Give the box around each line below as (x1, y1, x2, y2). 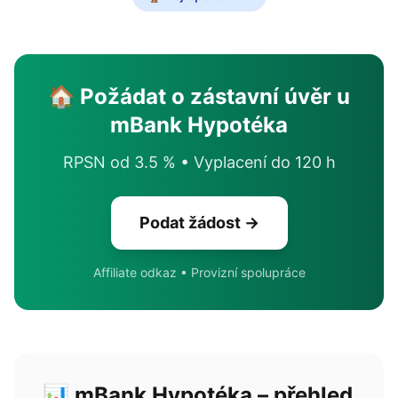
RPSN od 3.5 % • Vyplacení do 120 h (62, 153, 336, 171)
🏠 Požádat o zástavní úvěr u (48, 84, 350, 109)
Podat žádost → (139, 213, 259, 232)
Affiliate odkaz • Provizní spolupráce (92, 265, 306, 280)
